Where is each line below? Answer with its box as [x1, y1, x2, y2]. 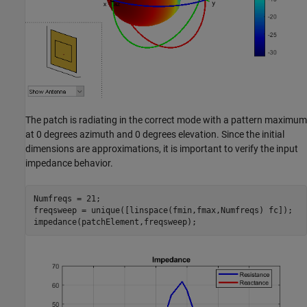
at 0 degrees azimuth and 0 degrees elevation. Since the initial [25, 129, 284, 140]
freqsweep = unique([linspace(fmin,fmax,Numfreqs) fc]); [33, 205, 293, 215]
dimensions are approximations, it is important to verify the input [25, 143, 298, 154]
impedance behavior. [25, 158, 113, 169]
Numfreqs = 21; [33, 193, 101, 204]
